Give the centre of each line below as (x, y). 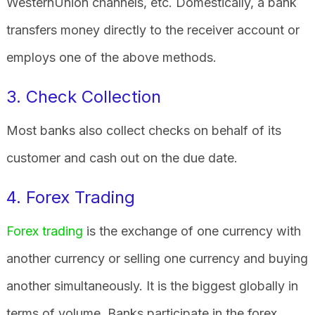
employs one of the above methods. (113, 57)
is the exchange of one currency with (192, 231)
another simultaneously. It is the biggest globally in (152, 285)
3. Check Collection (83, 96)
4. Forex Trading (70, 197)
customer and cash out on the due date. (123, 157)
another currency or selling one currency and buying (157, 258)
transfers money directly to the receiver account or (153, 30)
